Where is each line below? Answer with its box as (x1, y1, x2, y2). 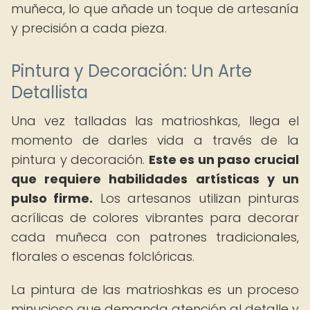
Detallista (11, 81, 88, 104)
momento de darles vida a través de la (11, 131, 299, 149)
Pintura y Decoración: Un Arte (11, 60, 252, 82)
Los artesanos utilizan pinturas (93, 190, 300, 207)
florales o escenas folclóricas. (11, 248, 194, 265)
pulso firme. (11, 190, 93, 207)
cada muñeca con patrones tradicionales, (11, 228, 299, 246)
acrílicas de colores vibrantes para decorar (11, 209, 299, 226)
